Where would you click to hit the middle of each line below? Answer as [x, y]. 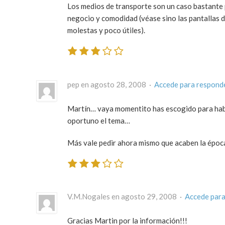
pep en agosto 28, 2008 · [111, 84]
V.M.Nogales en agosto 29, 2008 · [126, 197]
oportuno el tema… [99, 120]
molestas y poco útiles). [106, 30]
